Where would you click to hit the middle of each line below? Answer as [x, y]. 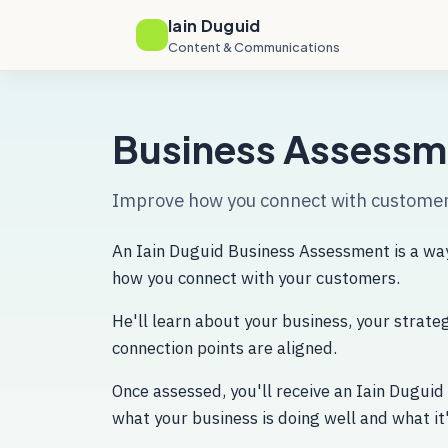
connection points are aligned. [224, 348]
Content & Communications [254, 46]
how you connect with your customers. [256, 278]
